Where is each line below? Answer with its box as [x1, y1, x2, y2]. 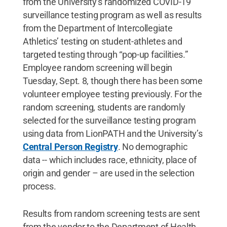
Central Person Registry [22, 141, 118, 152]
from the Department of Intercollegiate [22, 22, 173, 33]
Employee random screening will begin [22, 62, 173, 73]
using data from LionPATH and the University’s [22, 128, 203, 139]
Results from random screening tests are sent [22, 208, 200, 219]
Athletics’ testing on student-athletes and [22, 35, 182, 47]
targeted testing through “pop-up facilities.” [22, 49, 188, 60]
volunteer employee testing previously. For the [22, 88, 202, 99]
